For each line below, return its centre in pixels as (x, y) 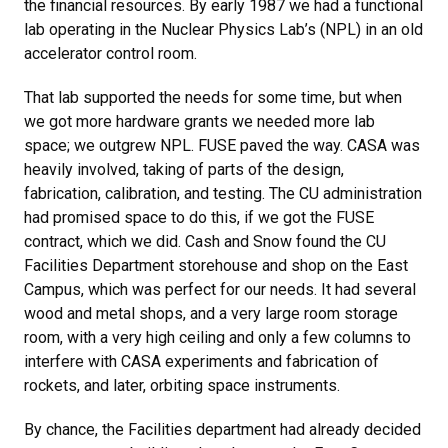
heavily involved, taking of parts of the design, (184, 169)
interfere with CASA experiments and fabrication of (201, 361)
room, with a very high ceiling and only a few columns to (217, 337)
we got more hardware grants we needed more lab (199, 121)
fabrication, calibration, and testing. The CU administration (223, 193)
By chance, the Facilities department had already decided (222, 429)
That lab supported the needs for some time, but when (213, 97)
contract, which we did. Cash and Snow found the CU (205, 241)
